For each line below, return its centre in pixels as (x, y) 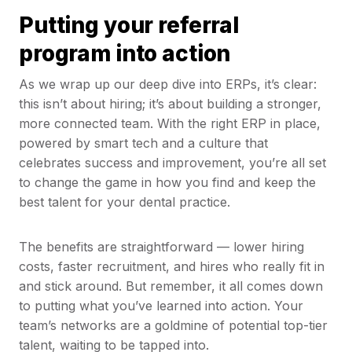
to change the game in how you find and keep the (167, 182)
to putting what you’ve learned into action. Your (161, 305)
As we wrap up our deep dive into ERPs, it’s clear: (168, 84)
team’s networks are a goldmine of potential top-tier (173, 325)
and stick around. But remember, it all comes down (171, 286)
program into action (125, 54)
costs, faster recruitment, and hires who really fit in (172, 266)
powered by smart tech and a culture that (143, 143)
